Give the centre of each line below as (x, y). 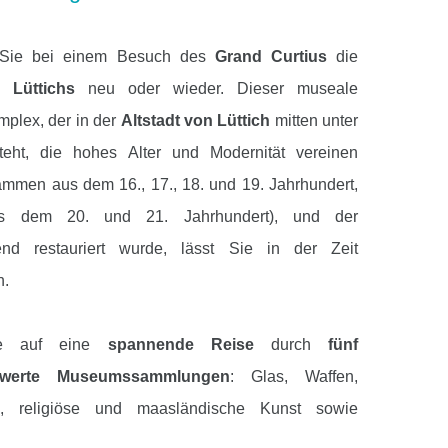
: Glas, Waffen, (294, 376)
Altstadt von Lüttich (195, 120)
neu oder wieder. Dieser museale (223, 88)
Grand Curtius (270, 56)
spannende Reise (180, 344)
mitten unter (314, 120)
